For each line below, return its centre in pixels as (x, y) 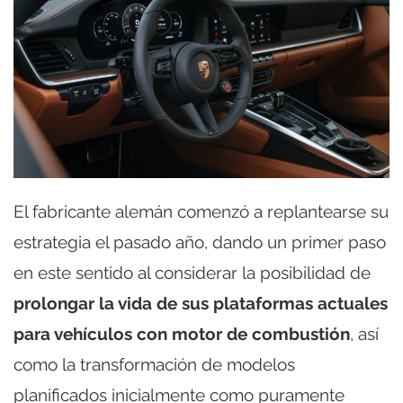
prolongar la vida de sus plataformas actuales (201, 303)
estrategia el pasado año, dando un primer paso (200, 242)
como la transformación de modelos (154, 364)
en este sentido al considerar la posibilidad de (192, 272)
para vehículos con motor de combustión (182, 333)
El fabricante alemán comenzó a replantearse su (201, 211)
